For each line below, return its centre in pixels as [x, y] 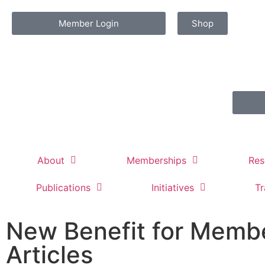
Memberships [156, 160]
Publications [64, 188]
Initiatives [173, 188]
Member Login [89, 23]
